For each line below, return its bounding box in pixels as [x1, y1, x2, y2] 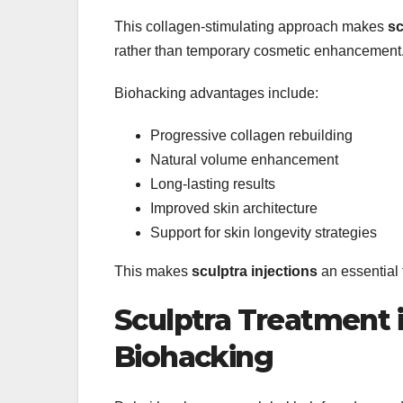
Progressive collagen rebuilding [150, 127, 353, 143]
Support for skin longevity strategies [150, 224, 377, 240]
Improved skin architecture [150, 200, 318, 216]
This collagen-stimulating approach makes [114, 18, 388, 34]
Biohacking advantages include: [114, 85, 318, 101]
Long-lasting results [150, 175, 275, 192]
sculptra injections [192, 263, 318, 279]
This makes [114, 263, 192, 279]
